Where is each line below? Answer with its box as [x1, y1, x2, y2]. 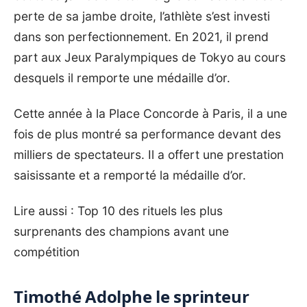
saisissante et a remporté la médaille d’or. [14, 168, 249, 183]
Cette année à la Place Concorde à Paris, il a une [14, 106, 287, 121]
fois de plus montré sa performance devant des [14, 127, 281, 142]
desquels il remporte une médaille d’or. [14, 71, 234, 86]
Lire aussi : [14, 204, 77, 219]
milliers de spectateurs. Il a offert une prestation [14, 147, 284, 162]
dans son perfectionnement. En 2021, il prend [14, 29, 269, 45]
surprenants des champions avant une [14, 224, 229, 239]
